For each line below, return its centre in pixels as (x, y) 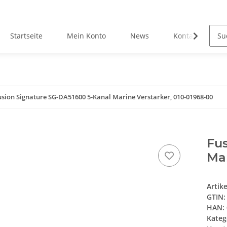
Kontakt (186, 36)
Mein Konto (87, 36)
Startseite (27, 36)
